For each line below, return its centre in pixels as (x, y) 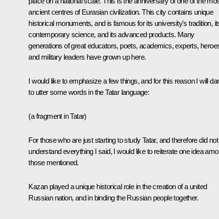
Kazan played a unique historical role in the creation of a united (118, 187)
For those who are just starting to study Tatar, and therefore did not (123, 140)
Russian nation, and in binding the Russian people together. (113, 198)
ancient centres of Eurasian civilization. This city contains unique (121, 12)
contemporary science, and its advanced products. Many (111, 35)
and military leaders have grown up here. (87, 57)
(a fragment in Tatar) (57, 116)
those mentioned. (54, 163)
